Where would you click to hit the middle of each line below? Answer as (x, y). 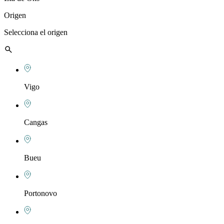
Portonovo (40, 193)
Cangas (36, 122)
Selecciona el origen (36, 32)
